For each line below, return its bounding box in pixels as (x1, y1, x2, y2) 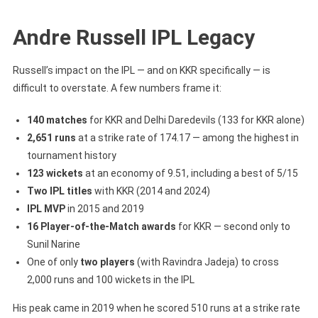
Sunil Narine (26, 238, 80, 251)
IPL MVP (26, 203, 65, 215)
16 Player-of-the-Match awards (26, 221, 176, 233)
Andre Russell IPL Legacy (12, 25, 255, 50)
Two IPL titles (26, 185, 92, 197)
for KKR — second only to (175, 221, 290, 233)
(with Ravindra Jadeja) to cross (134, 256, 279, 268)
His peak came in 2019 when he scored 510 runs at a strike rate (12, 302, 300, 314)
